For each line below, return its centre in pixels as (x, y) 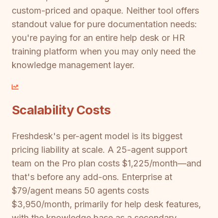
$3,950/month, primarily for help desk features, (106, 204)
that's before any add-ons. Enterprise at (92, 177)
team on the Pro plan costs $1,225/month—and (107, 163)
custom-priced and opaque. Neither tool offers (105, 10)
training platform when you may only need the (104, 51)
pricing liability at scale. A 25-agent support (100, 150)
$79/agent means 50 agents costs (80, 191)
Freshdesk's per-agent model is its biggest (97, 136)
